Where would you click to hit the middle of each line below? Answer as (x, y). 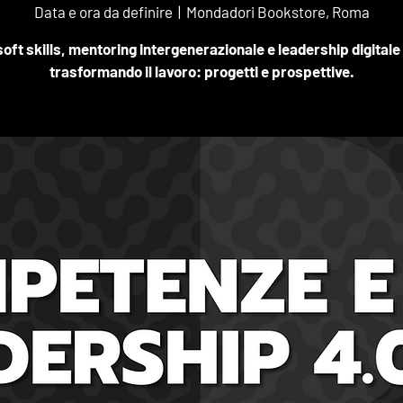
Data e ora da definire (103, 12)
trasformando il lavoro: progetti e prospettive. (201, 71)
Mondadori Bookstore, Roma (278, 12)
